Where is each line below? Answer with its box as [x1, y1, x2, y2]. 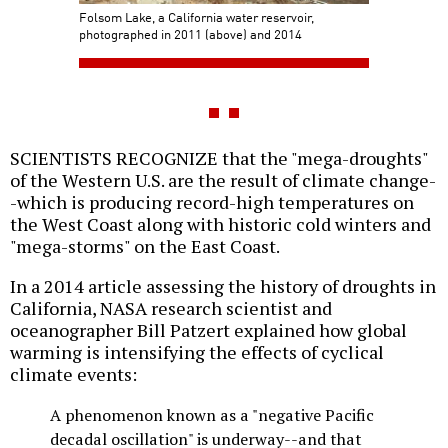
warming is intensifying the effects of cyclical [10, 340, 384, 365]
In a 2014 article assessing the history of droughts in [10, 274, 436, 299]
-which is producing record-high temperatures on [10, 190, 414, 215]
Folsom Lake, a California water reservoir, [79, 7, 314, 27]
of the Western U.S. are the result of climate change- [10, 168, 436, 193]
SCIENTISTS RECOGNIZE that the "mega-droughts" [10, 146, 428, 171]
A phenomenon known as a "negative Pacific [50, 404, 374, 427]
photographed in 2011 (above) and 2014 [79, 24, 302, 44]
